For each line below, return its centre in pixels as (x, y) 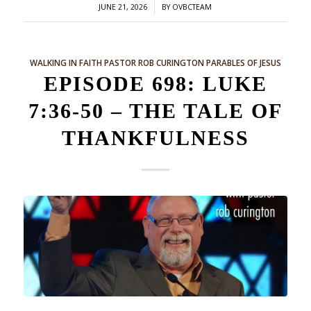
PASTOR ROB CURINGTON (154, 63)
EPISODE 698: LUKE (155, 84)
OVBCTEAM (192, 7)
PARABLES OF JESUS (243, 63)
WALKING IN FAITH (66, 63)
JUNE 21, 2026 (123, 7)
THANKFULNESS (155, 138)
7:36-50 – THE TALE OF (155, 111)
